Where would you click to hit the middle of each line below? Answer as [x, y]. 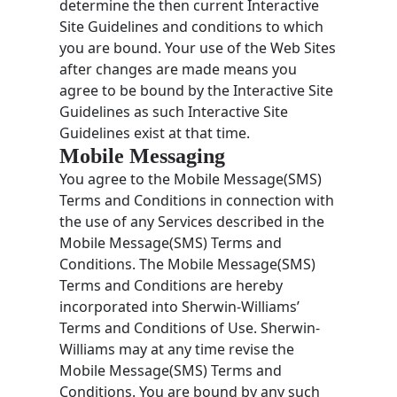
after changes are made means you [179, 69]
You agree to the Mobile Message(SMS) [191, 179]
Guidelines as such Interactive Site [174, 111]
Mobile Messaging [143, 156]
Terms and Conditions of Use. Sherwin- [190, 327]
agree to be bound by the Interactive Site [197, 90]
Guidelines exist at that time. [155, 132]
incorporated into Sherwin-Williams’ [180, 306]
